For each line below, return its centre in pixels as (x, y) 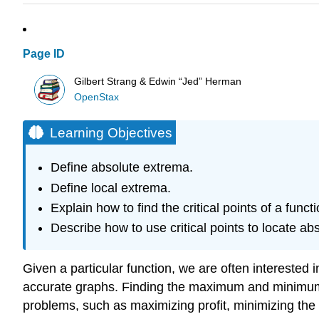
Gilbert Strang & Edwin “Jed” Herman (158, 81)
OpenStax (97, 97)
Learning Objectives (111, 132)
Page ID (44, 54)
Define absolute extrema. (121, 168)
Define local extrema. (110, 188)
